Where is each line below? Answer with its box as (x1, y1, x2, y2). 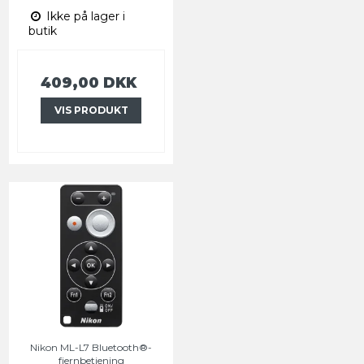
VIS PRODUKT (54, 104, 128, 117)
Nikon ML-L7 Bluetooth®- (30, 341, 152, 354)
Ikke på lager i (43, 9, 125, 24)
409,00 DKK (41, 74, 136, 92)
